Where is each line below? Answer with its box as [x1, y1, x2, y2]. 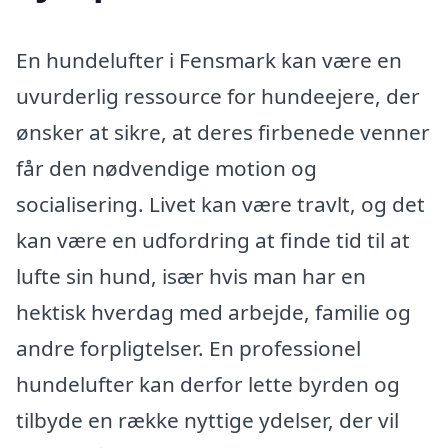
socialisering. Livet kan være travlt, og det [16, 189, 425, 218]
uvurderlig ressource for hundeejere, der [16, 81, 420, 110]
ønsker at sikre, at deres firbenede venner [16, 117, 430, 146]
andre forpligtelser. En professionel [16, 333, 361, 362]
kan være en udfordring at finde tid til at [16, 225, 410, 254]
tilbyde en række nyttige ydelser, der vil [16, 405, 399, 434]
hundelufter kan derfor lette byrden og [16, 369, 400, 398]
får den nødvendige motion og [16, 153, 317, 182]
